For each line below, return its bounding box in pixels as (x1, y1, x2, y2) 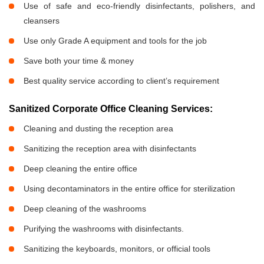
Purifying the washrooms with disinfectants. (24, 224, 184, 234)
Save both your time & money (24, 56, 134, 66)
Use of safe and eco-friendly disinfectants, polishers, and (24, 1, 255, 11)
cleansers (24, 16, 60, 26)
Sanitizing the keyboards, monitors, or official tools (24, 244, 210, 254)
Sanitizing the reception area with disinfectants (24, 144, 196, 154)
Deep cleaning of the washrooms (24, 204, 146, 214)
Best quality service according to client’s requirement (24, 76, 219, 86)
